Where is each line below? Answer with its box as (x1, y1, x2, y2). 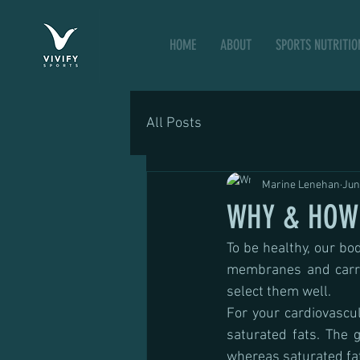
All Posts (146, 114, 202, 132)
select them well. (227, 284, 331, 301)
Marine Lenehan (262, 178, 340, 192)
